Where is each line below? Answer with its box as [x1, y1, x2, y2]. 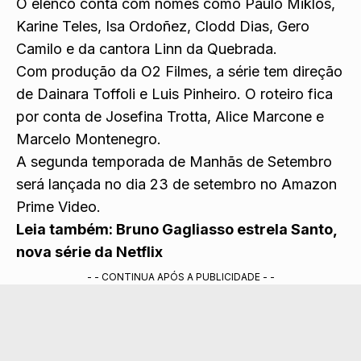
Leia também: [16, 221, 116, 239]
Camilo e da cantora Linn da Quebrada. [16, 40, 277, 58]
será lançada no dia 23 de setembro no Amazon [16, 176, 337, 193]
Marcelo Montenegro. [16, 131, 161, 148]
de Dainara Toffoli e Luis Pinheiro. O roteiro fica [16, 85, 333, 103]
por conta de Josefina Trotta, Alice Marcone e [16, 108, 324, 126]
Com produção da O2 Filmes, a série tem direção [16, 63, 342, 81]
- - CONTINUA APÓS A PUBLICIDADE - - [86, 271, 275, 284]
